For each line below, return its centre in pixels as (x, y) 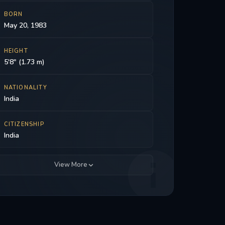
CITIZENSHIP (24, 124)
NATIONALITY (25, 88)
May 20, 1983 (25, 25)
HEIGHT (16, 51)
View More (71, 165)
